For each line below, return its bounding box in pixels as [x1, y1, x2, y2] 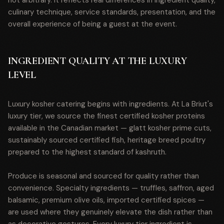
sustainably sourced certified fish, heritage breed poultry [8, 135, 205, 145]
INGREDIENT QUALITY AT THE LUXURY [8, 55, 187, 67]
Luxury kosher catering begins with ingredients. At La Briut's [8, 99, 213, 109]
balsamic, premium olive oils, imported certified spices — [8, 195, 204, 205]
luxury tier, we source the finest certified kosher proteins [8, 111, 205, 121]
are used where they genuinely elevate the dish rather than [8, 207, 212, 217]
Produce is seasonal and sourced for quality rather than [8, 171, 199, 181]
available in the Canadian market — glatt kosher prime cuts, [8, 123, 211, 133]
